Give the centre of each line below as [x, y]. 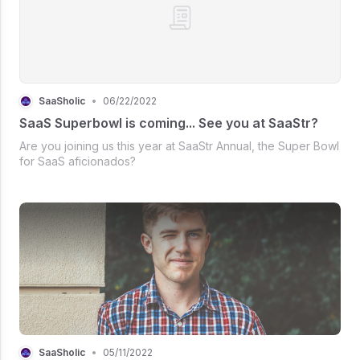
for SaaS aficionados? [78, 161]
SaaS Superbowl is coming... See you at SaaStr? [169, 123]
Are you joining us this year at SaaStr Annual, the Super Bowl [179, 145]
